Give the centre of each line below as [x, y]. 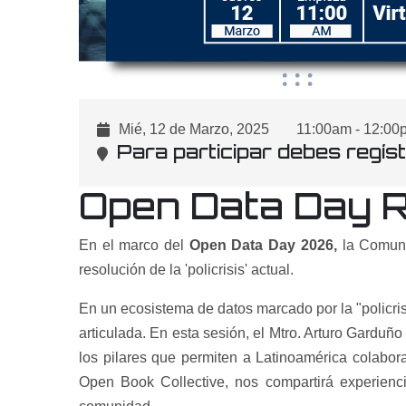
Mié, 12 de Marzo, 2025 [194, 129]
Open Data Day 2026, [263, 245]
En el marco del [134, 245]
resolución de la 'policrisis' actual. [186, 270]
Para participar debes [232, 151]
